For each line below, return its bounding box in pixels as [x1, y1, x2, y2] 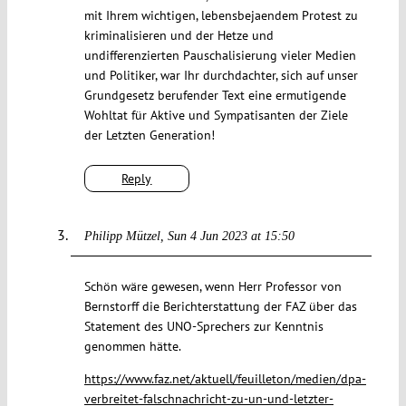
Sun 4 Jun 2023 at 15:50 [167, 228, 295, 243]
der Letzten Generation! [83, 126, 215, 143]
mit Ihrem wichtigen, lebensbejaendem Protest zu [83, 6, 358, 24]
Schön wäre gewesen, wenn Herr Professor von [83, 277, 342, 295]
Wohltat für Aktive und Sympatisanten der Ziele [83, 106, 348, 123]
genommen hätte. [83, 337, 181, 354]
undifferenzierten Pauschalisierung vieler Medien [83, 46, 356, 63]
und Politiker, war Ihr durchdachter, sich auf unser [83, 66, 358, 83]
